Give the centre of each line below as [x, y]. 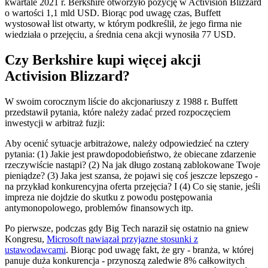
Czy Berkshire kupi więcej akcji [103, 60]
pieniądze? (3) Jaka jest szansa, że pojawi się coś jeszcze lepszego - [131, 175]
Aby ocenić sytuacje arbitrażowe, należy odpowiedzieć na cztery [127, 143]
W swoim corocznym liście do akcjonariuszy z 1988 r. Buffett [121, 101]
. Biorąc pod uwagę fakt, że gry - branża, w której [160, 249]
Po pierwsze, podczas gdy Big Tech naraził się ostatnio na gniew [127, 228]
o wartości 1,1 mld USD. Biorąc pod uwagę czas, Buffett [113, 13]
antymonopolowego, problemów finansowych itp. [99, 208]
